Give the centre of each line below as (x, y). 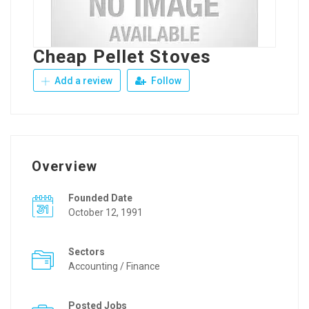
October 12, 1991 (106, 212)
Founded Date (100, 198)
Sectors (87, 252)
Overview (64, 166)
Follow (165, 81)
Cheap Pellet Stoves (122, 57)
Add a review (82, 81)
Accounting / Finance (114, 266)
